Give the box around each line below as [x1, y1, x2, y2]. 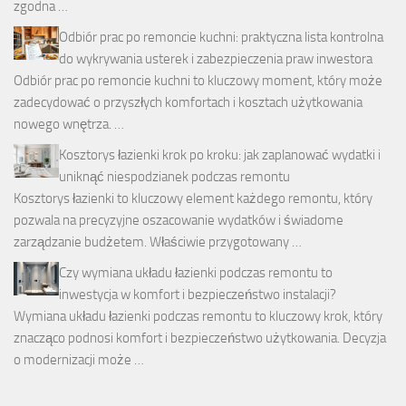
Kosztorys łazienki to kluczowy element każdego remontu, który [14, 189, 372, 207]
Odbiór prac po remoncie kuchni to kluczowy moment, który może [14, 72, 382, 89]
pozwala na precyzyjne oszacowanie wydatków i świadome [14, 211, 343, 228]
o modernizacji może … [14, 351, 144, 368]
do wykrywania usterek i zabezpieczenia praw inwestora [59, 50, 372, 67]
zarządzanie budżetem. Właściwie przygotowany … [14, 233, 302, 250]
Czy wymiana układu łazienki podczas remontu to [59, 264, 333, 281]
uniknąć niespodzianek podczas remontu [59, 168, 290, 185]
